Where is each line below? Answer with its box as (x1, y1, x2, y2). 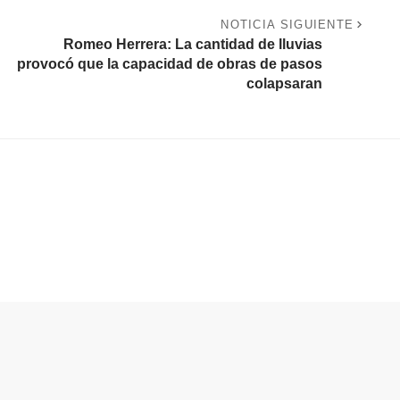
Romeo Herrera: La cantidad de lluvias (62, 37, 322, 53)
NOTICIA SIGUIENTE (221, 18, 354, 32)
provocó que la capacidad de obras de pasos (16, 56, 322, 72)
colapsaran (246, 76, 322, 92)
